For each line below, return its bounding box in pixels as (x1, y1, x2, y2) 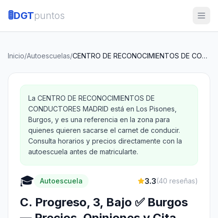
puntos (34, 10, 65, 21)
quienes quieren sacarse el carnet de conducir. (28, 126, 180, 134)
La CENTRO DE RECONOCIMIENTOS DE (28, 94, 155, 102)
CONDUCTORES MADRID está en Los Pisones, (28, 105, 177, 113)
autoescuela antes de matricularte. (28, 147, 138, 156)
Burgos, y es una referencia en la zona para (28, 115, 170, 124)
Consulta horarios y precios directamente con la (28, 137, 182, 145)
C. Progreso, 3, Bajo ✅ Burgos (20, 195, 188, 209)
